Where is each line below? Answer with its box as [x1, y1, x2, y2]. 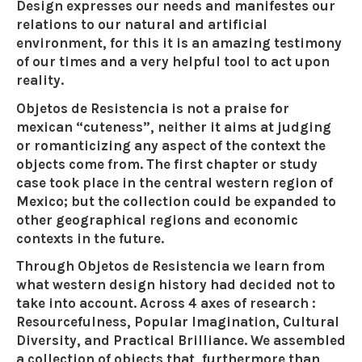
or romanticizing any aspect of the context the [16, 137, 326, 154]
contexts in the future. [16, 229, 164, 246]
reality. [16, 72, 64, 88]
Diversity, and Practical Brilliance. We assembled [16, 332, 346, 348]
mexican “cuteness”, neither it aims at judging [16, 118, 331, 135]
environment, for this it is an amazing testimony [16, 35, 342, 51]
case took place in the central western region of [16, 174, 333, 191]
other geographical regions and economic [16, 211, 298, 228]
